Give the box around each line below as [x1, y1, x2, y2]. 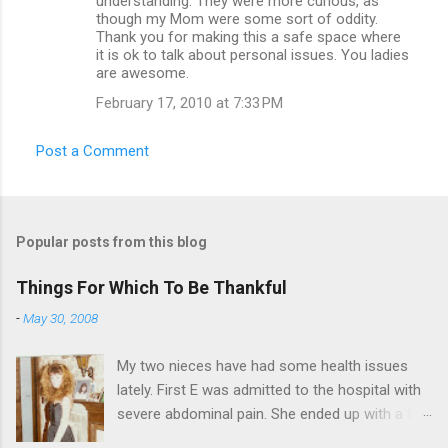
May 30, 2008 [23, 309, 98, 326]
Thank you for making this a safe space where [96, 27, 401, 46]
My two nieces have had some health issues [117, 356, 409, 375]
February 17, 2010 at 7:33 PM [96, 93, 283, 112]
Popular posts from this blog [16, 233, 207, 250]
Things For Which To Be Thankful [16, 276, 287, 298]
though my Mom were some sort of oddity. [96, 9, 378, 28]
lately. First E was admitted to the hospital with [117, 380, 422, 399]
